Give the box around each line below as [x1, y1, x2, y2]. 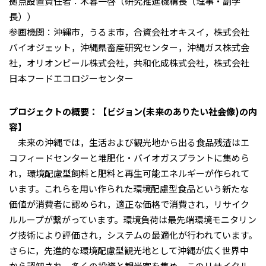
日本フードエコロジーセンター [9, 72, 134, 84]
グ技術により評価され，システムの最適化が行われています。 [9, 229, 257, 241]
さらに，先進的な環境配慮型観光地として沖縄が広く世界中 [9, 244, 249, 256]
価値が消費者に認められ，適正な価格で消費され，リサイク [9, 198, 249, 210]
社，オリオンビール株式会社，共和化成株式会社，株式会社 [9, 56, 249, 69]
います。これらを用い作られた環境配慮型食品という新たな [9, 182, 249, 195]
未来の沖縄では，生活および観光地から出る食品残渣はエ [9, 136, 249, 148]
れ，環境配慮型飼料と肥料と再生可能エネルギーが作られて [9, 167, 249, 179]
